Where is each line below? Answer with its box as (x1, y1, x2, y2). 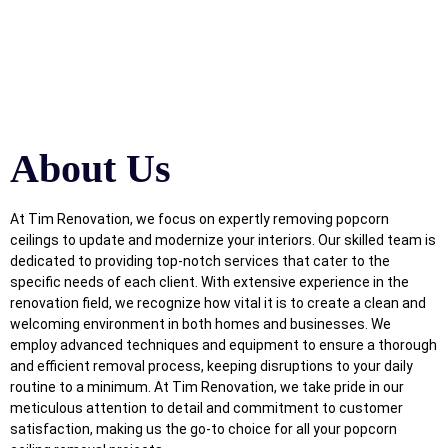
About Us (10, 146, 171, 192)
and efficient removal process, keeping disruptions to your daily (10, 358, 413, 375)
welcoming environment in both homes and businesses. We (10, 316, 391, 333)
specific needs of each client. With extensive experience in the (10, 274, 409, 291)
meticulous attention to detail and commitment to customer (10, 400, 403, 417)
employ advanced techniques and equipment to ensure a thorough (10, 337, 437, 354)
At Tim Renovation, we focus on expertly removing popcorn (10, 211, 389, 228)
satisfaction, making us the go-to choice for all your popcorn (10, 421, 397, 438)
